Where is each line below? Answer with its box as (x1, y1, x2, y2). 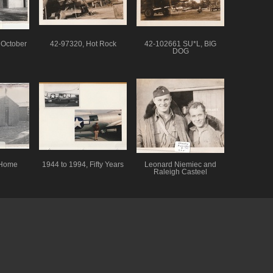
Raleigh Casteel (154, 168, 207, 175)
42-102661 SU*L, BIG (144, 40, 216, 48)
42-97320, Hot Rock (49, 40, 116, 48)
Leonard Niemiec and (144, 160, 216, 168)
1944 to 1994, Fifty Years (42, 160, 124, 168)
